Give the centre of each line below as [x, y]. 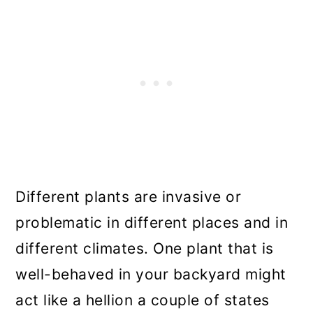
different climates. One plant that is [145, 249]
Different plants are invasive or [129, 197]
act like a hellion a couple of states [143, 300]
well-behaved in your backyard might [151, 275]
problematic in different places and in [152, 223]
